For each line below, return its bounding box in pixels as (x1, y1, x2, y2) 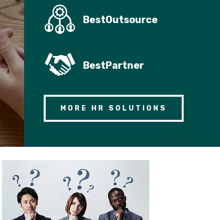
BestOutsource (82, 13, 158, 26)
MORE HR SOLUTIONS (60, 104, 167, 112)
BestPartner (82, 59, 144, 72)
